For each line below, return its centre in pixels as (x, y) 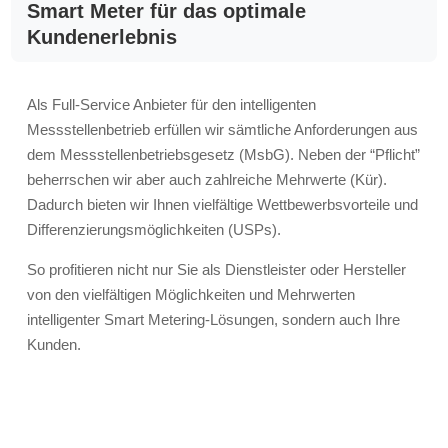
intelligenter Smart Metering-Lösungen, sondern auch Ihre (214, 320)
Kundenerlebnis (102, 37)
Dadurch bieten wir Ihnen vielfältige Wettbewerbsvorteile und (223, 205)
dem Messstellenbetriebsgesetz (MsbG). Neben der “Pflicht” (224, 155)
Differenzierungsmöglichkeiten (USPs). (154, 230)
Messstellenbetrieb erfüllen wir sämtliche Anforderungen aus (223, 130)
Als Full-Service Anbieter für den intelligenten (172, 105)
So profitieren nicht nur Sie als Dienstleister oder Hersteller (217, 270)
